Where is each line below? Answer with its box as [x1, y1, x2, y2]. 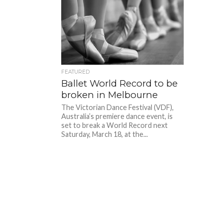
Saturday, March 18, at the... [61, 129, 148, 138]
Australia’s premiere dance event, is [61, 111, 173, 120]
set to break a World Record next [61, 120, 168, 129]
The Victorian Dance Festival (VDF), [61, 103, 174, 111]
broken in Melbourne [61, 89, 158, 101]
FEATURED [61, 68, 90, 75]
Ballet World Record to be [61, 77, 178, 89]
